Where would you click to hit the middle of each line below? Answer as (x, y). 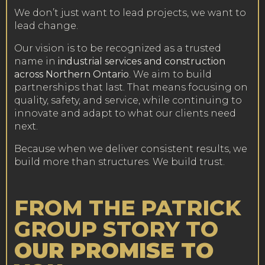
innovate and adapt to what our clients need (125, 113)
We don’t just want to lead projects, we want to (130, 13)
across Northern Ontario (72, 74)
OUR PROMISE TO (114, 250)
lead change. (46, 26)
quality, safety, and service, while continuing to (128, 100)
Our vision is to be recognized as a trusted (118, 48)
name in (36, 61)
